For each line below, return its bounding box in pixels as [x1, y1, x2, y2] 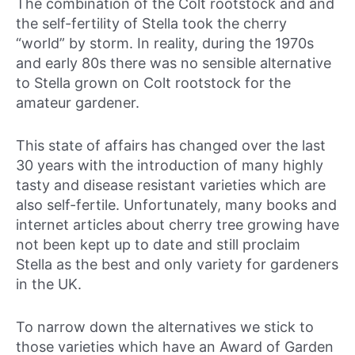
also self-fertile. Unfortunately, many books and [16, 197, 337, 214]
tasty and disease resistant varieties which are [16, 177, 326, 194]
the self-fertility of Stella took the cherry [16, 15, 287, 32]
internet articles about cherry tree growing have [16, 216, 339, 234]
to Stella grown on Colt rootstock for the [16, 74, 291, 92]
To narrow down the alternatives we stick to [16, 318, 314, 335]
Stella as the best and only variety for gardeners [16, 256, 338, 273]
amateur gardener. [16, 94, 139, 112]
